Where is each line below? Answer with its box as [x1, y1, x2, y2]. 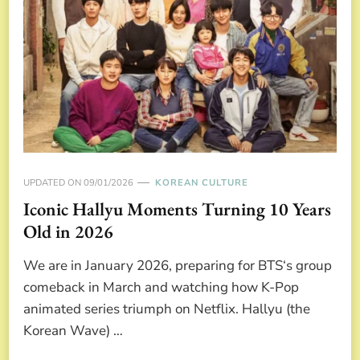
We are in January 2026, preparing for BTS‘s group [23, 256, 332, 275]
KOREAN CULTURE [155, 176, 248, 189]
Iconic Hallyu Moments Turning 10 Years [23, 196, 331, 221]
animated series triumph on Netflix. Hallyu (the [23, 299, 310, 318]
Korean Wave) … [23, 321, 123, 340]
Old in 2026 [23, 219, 113, 243]
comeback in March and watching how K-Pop [23, 277, 299, 297]
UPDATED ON [23, 176, 84, 189]
